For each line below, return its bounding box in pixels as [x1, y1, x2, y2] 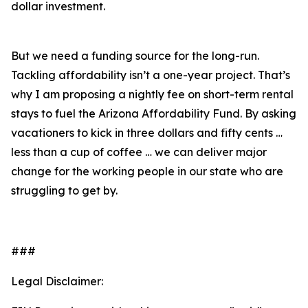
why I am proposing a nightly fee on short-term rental [11, 87, 294, 101]
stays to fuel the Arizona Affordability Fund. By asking [11, 107, 296, 120]
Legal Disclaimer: [11, 274, 103, 288]
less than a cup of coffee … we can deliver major [11, 145, 267, 159]
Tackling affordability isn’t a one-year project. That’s [11, 68, 290, 82]
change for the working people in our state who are [11, 164, 283, 178]
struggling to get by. [11, 184, 118, 197]
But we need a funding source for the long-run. [11, 49, 259, 63]
